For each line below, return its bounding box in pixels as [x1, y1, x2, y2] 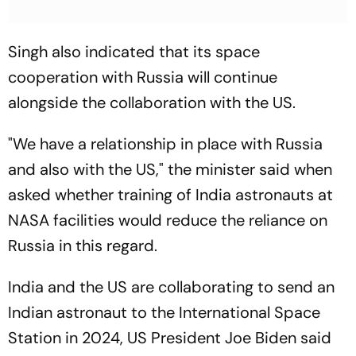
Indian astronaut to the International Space [8, 302, 320, 323]
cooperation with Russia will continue [8, 67, 277, 88]
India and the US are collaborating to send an [8, 277, 335, 298]
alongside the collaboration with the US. [8, 92, 296, 114]
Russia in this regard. [8, 235, 157, 257]
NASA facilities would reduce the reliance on [8, 210, 327, 231]
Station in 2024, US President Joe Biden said [8, 327, 331, 349]
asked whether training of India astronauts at [8, 184, 333, 206]
